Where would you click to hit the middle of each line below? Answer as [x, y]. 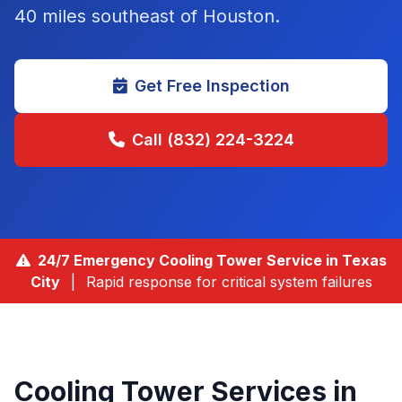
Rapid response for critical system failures [229, 282]
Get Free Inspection [212, 86]
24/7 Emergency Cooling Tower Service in [189, 260]
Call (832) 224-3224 [213, 140]
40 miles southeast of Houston [144, 16]
